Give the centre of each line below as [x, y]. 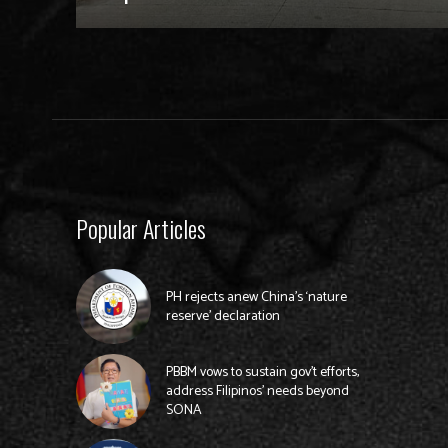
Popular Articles [141, 228]
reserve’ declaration [222, 316]
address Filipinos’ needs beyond [257, 391]
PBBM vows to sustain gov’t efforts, [262, 372]
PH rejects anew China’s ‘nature [256, 297]
